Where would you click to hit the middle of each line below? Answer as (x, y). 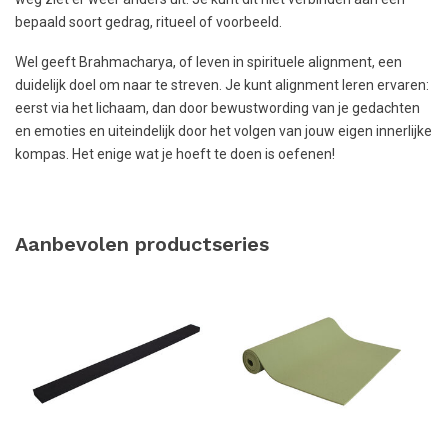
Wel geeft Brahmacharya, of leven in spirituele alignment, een (208, 61)
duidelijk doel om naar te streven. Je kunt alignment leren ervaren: (222, 84)
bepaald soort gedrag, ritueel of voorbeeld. (148, 21)
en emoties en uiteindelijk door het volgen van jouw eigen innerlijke (223, 130)
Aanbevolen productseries (142, 244)
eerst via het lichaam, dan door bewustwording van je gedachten (217, 107)
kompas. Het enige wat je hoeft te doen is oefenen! (175, 153)
